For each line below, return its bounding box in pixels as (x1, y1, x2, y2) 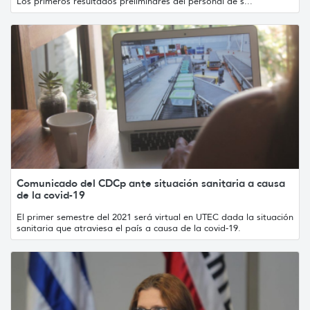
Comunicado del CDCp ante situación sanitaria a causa (17, 176, 285, 190)
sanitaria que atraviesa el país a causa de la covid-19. (17, 221, 241, 234)
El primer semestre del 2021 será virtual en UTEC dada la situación (17, 210, 293, 223)
